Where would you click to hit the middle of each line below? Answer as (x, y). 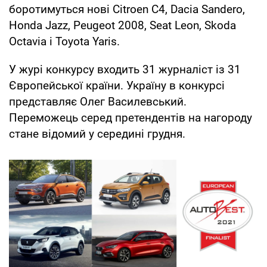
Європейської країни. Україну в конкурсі (117, 85)
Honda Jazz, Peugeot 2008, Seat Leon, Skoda (122, 25)
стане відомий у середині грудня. (97, 133)
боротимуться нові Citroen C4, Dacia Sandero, (127, 9)
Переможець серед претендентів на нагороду (131, 117)
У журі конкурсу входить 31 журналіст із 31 (125, 69)
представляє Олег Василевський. (98, 101)
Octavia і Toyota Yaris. (64, 41)
